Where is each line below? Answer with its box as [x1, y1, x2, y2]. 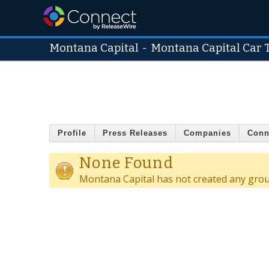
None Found [79, 153, 174, 172]
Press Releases [103, 128, 168, 138]
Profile [58, 128, 86, 138]
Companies [184, 128, 231, 138]
